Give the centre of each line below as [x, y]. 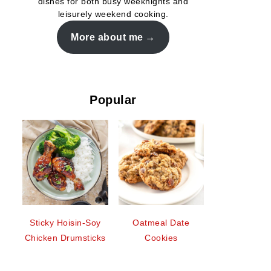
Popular [113, 100]
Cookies [161, 238]
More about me [107, 37]
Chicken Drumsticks [65, 238]
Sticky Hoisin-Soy [65, 223]
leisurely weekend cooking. [113, 14]
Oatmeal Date [161, 223]
